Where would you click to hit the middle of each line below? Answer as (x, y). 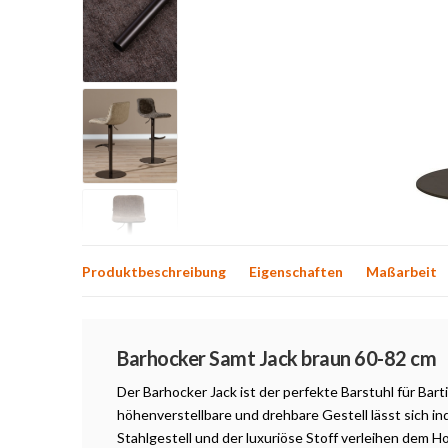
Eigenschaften (296, 271)
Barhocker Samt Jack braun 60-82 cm (276, 358)
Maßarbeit (401, 271)
